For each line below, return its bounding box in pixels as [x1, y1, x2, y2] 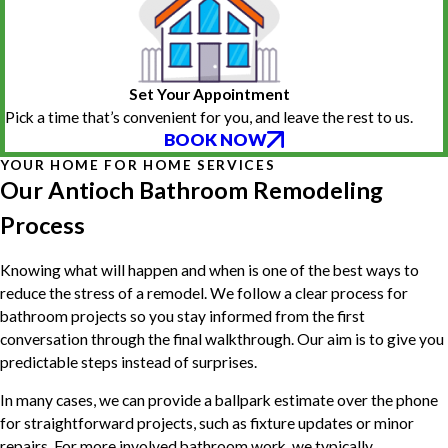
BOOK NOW [163, 129, 267, 151]
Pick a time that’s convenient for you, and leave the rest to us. [5, 108, 413, 127]
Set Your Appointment [128, 85, 290, 104]
